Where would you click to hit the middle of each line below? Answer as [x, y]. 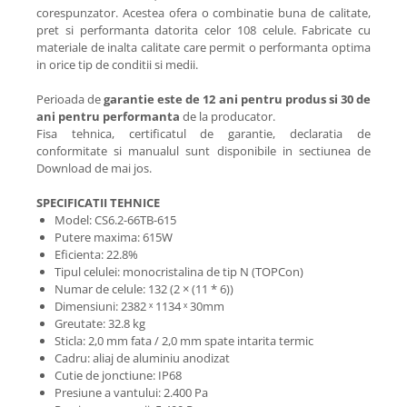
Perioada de [70, 99]
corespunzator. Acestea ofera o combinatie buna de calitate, [203, 13]
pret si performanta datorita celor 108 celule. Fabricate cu [203, 30]
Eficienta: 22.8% [96, 255]
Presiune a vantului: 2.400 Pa [131, 393]
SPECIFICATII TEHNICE [98, 203]
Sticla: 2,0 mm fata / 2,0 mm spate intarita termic [184, 341]
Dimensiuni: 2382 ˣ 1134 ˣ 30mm [139, 307]
